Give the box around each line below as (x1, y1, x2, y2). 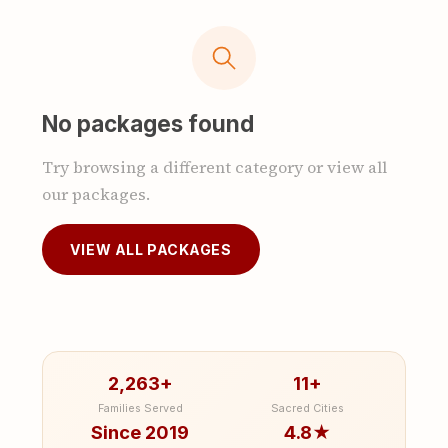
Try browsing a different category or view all (41, 155, 387, 178)
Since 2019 (91, 420, 190, 443)
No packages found (41, 109, 254, 137)
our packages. (41, 182, 150, 205)
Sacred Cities (271, 400, 345, 415)
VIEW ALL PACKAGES (69, 240, 232, 258)
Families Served (97, 400, 183, 415)
